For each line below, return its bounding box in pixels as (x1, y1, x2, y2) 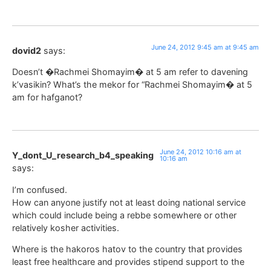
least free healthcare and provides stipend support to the (12, 256, 244, 267)
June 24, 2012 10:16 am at (160, 148, 242, 157)
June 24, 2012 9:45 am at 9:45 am (151, 42, 259, 51)
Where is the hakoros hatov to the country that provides (12, 244, 243, 255)
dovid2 (12, 45, 41, 56)
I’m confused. (12, 184, 67, 195)
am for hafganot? (12, 92, 82, 103)
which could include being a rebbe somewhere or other (12, 209, 237, 220)
